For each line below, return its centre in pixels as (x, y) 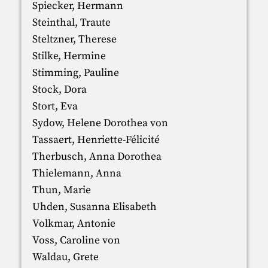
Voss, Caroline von (76, 240)
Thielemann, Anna (77, 173)
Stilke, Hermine (69, 56)
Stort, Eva (55, 106)
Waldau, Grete (65, 257)
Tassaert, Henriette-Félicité (96, 140)
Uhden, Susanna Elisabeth (94, 207)
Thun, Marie (61, 190)
